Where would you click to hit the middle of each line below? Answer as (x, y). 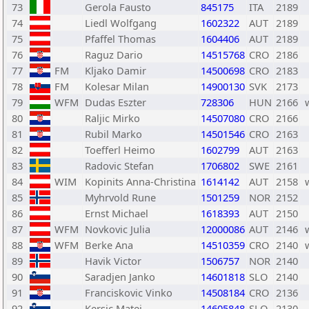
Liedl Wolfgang (121, 23)
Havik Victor (113, 261)
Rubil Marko (113, 134)
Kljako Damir (116, 70)
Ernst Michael (117, 213)
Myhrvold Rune (120, 197)
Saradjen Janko (120, 277)
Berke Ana (109, 245)
